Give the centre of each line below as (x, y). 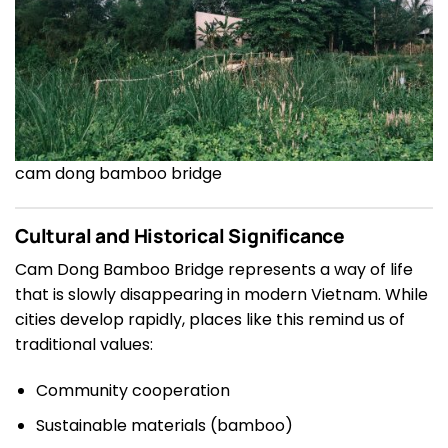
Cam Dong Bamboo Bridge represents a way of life (214, 270)
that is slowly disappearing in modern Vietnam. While (221, 295)
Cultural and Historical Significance (180, 235)
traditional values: (84, 345)
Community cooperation (132, 390)
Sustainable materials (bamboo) (164, 425)
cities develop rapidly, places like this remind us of (210, 320)
